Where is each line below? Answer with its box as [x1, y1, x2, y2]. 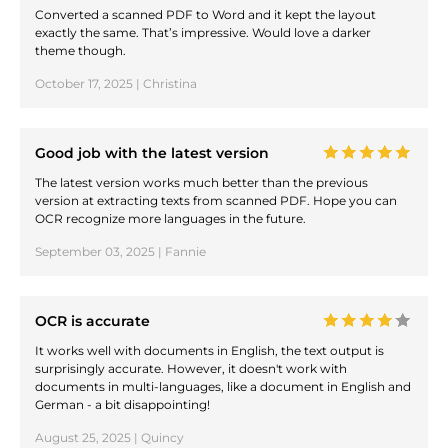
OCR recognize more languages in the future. [35, 210, 306, 226]
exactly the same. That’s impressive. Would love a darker [35, 24, 371, 40]
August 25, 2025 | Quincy [35, 430, 184, 446]
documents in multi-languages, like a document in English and [35, 379, 411, 395]
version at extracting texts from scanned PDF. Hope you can [35, 192, 397, 208]
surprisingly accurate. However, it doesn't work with [35, 361, 347, 377]
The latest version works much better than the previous [35, 174, 368, 190]
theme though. [35, 42, 126, 58]
